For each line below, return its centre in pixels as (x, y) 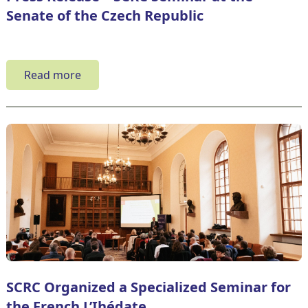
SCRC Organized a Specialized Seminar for (148, 287)
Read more (52, 75)
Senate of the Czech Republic (104, 15)
